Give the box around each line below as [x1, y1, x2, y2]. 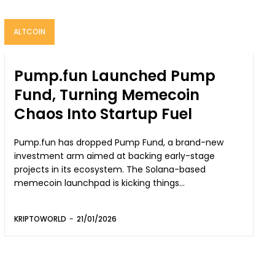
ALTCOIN [14, 26, 46, 37]
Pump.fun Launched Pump [14, 65, 216, 86]
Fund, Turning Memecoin [14, 84, 200, 105]
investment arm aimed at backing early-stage [14, 149, 215, 162]
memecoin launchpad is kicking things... [14, 176, 185, 189]
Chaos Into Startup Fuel [14, 103, 193, 124]
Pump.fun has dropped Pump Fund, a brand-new [14, 136, 224, 149]
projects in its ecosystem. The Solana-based [14, 163, 127, 176]
